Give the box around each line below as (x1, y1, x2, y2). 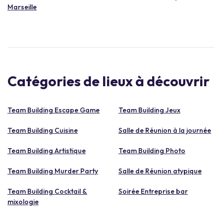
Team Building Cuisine (7, 125, 78, 135)
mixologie (7, 197, 39, 206)
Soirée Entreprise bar (118, 186, 188, 196)
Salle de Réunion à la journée (118, 125, 211, 135)
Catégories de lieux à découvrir (7, 72, 210, 90)
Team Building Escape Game (7, 105, 100, 114)
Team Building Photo (118, 146, 185, 155)
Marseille (7, 2, 37, 11)
